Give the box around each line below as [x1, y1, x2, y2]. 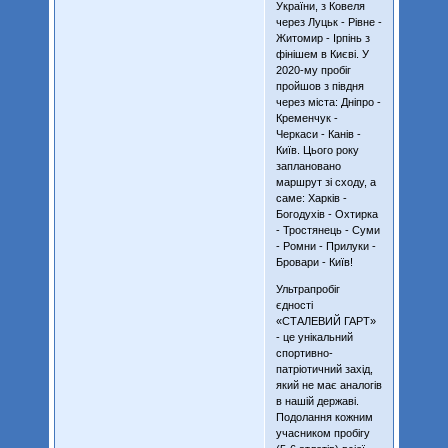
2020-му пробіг [275, 63, 351, 76]
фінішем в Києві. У [275, 47, 369, 60]
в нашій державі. [275, 394, 359, 407]
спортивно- [275, 346, 333, 359]
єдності [275, 298, 316, 311]
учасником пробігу [275, 426, 370, 439]
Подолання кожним [275, 410, 373, 423]
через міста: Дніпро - [275, 95, 381, 108]
